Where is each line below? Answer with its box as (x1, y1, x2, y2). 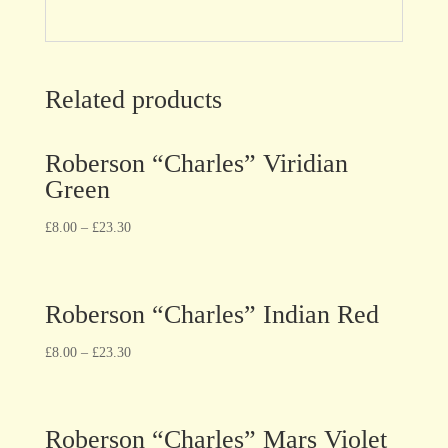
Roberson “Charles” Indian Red (44, 299, 379, 329)
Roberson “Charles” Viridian (44, 148, 348, 178)
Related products (44, 84, 222, 114)
